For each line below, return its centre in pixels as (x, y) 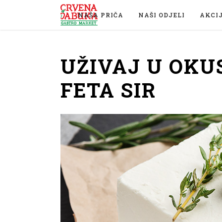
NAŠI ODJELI (161, 15)
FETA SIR (108, 90)
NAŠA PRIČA (100, 15)
